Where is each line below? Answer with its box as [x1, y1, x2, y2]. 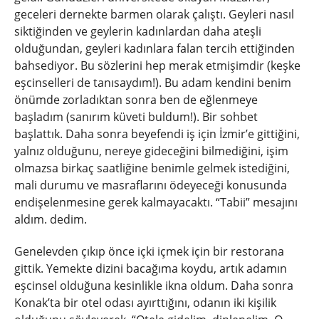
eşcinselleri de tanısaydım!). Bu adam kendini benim [14, 75, 291, 91]
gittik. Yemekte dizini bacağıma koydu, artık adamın [14, 260, 287, 276]
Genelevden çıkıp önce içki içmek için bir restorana [14, 243, 284, 259]
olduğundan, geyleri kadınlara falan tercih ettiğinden [14, 41, 295, 57]
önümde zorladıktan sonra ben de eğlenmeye [14, 92, 258, 108]
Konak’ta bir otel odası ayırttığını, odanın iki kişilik [14, 294, 276, 310]
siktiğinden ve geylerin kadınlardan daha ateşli [14, 23, 261, 40]
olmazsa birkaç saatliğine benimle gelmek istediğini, [14, 160, 290, 177]
